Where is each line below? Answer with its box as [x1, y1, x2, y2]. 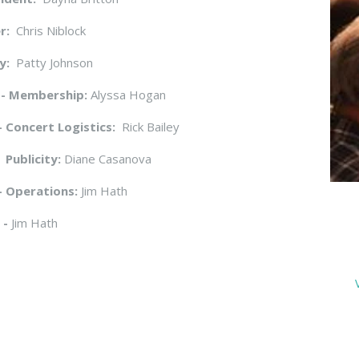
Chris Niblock [10, 22, 87, 38]
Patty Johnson [16, 54, 94, 71]
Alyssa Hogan [91, 87, 167, 103]
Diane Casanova [64, 151, 152, 167]
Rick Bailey [119, 119, 180, 135]
